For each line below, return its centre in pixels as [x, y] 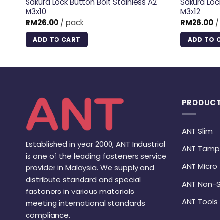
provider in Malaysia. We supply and [90, 167]
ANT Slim [197, 131]
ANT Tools [199, 201]
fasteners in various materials [80, 191]
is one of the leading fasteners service [96, 156]
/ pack [71, 22]
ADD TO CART [57, 40]
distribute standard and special [83, 179]
